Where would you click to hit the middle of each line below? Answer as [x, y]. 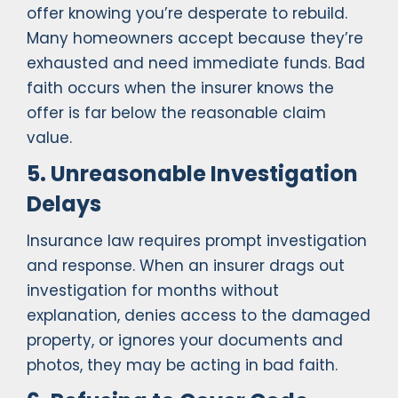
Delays [64, 204]
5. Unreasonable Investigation [192, 174]
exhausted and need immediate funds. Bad [196, 64]
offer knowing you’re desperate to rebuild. [187, 14]
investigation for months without [153, 291]
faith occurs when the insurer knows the [180, 88]
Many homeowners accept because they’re [195, 39]
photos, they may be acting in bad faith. [182, 366]
